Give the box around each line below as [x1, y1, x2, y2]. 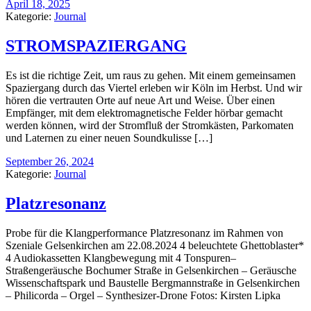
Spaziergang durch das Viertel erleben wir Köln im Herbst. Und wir [6, 81, 302, 94]
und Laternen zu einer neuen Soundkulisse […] [6, 131, 212, 144]
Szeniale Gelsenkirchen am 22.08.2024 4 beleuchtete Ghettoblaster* [6, 239, 304, 251]
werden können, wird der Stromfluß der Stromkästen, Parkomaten [6, 119, 294, 131]
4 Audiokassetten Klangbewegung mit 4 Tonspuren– [6, 251, 236, 264]
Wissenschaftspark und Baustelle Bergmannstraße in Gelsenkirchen [6, 276, 300, 289]
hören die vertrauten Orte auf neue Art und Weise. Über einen [6, 94, 275, 106]
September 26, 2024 [6, 155, 94, 167]
